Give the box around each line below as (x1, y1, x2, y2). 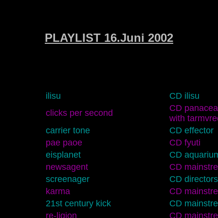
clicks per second (45, 108, 113, 118)
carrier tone (45, 125, 90, 135)
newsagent (45, 162, 88, 172)
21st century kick (45, 198, 111, 208)
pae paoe (45, 137, 82, 147)
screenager (45, 174, 90, 184)
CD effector (169, 125, 214, 135)
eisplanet (45, 149, 81, 160)
